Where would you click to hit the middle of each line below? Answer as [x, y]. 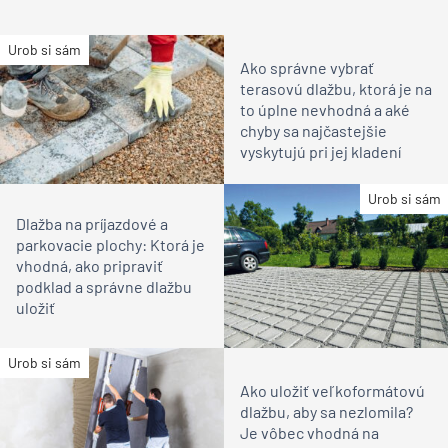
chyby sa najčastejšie [313, 130]
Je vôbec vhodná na [309, 433]
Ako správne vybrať [307, 67]
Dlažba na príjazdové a [92, 224]
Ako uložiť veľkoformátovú [332, 391]
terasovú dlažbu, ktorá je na [336, 88]
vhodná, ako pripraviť [89, 266]
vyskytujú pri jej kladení [320, 151]
